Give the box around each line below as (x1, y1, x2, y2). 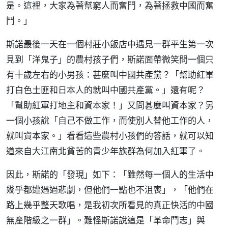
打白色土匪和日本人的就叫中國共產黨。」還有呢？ (6, 84, 205, 96)
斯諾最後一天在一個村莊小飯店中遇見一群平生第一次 (6, 38, 214, 50)
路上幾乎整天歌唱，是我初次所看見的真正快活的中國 (6, 199, 214, 211)
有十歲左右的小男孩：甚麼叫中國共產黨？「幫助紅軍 (6, 69, 214, 80)
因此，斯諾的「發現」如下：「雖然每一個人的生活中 (6, 168, 214, 180)
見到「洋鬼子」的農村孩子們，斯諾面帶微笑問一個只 (6, 53, 214, 65)
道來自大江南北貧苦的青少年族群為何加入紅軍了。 (6, 145, 205, 157)
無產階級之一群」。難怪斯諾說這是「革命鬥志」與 (6, 214, 205, 226)
